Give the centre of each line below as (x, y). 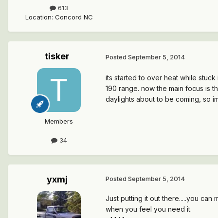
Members (59, 121)
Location (38, 17)
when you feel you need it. (149, 209)
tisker (57, 56)
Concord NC (74, 17)
